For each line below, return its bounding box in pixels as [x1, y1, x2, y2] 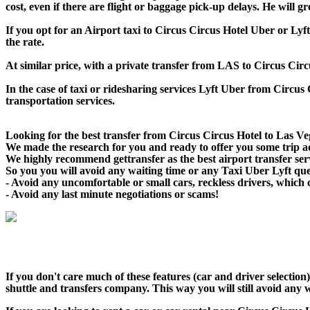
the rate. [6, 36, 44, 48]
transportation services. [6, 95, 115, 107]
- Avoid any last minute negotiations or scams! [6, 188, 219, 201]
